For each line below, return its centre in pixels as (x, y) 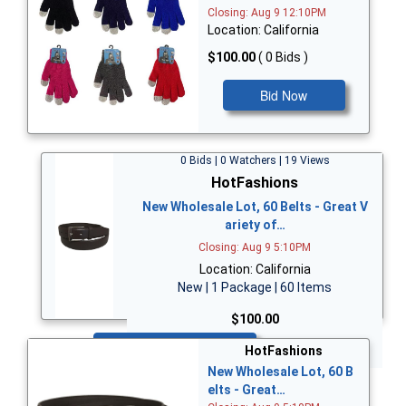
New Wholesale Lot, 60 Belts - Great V (255, 207)
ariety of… (255, 225)
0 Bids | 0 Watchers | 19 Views (255, 161)
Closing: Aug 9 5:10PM (255, 248)
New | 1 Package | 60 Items (255, 288)
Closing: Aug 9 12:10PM (267, 13)
